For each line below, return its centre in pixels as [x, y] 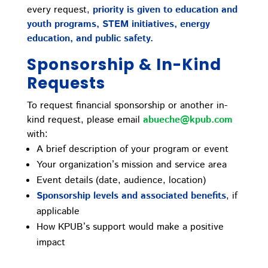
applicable [58, 212]
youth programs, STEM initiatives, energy [118, 25]
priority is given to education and [165, 10]
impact [51, 243]
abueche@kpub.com [188, 120]
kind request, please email [85, 120]
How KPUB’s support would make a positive [130, 227]
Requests [66, 83]
